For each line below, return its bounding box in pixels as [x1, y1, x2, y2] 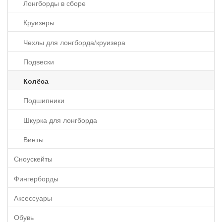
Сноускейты [14, 154, 53, 164]
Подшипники [23, 95, 64, 106]
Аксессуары [14, 193, 52, 203]
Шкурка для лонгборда [23, 114, 97, 125]
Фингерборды [14, 173, 58, 183]
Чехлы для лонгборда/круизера [23, 37, 125, 47]
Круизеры [23, 17, 55, 28]
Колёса [23, 76, 49, 86]
